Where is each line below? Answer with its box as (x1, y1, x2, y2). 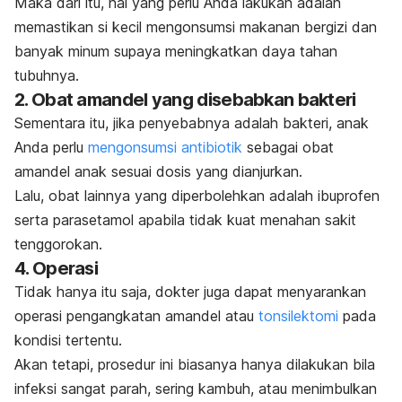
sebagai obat (242, 138, 334, 157)
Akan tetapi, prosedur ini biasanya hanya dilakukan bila (14, 355, 375, 374)
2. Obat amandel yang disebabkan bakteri (14, 89, 356, 111)
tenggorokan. (14, 235, 102, 254)
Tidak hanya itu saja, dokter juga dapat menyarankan (14, 283, 366, 301)
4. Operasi (14, 258, 98, 280)
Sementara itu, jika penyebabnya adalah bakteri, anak (14, 114, 369, 133)
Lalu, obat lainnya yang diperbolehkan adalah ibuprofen (14, 187, 380, 205)
